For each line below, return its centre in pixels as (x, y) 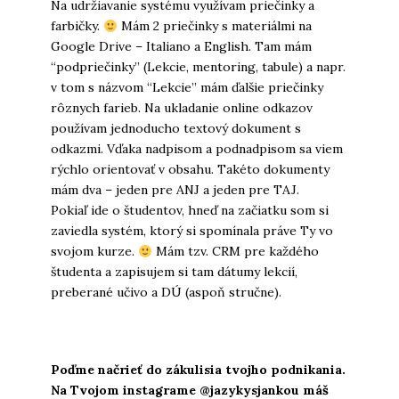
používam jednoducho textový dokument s (175, 129)
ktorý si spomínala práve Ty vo (241, 231)
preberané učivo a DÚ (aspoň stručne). (166, 293)
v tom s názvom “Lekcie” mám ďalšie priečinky (187, 88)
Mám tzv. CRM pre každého (235, 252)
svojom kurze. (92, 252)
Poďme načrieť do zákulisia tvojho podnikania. (198, 370)
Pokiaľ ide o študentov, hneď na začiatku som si (189, 211)
